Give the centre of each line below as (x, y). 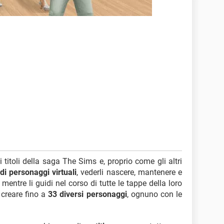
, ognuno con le (154, 194)
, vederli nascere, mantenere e (129, 172)
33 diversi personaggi (87, 194)
